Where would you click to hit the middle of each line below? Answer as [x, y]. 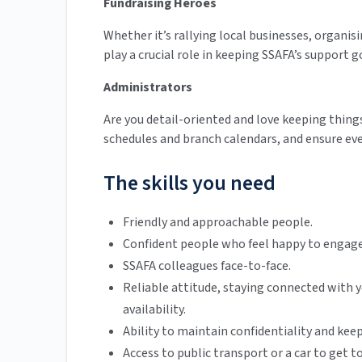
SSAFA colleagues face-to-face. [207, 266]
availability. [154, 310]
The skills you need [189, 183]
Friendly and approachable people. [218, 223]
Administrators [148, 88]
